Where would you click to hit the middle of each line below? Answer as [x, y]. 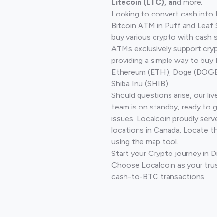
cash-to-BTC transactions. [159, 176]
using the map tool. [145, 141]
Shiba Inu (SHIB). [140, 83]
